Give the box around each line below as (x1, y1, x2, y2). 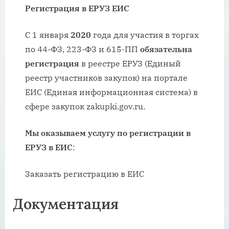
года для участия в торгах (91, 29, 199, 40)
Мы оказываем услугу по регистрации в (25, 127, 191, 138)
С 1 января (25, 29, 71, 40)
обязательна (140, 43, 192, 54)
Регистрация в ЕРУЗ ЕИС (25, 3, 129, 13)
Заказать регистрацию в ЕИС (25, 168, 144, 179)
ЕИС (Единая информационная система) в (25, 86, 198, 97)
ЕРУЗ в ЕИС (25, 142, 73, 152)
